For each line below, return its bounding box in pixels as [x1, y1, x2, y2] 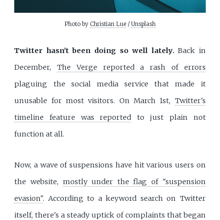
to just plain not [131, 112, 206, 122]
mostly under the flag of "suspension [62, 177, 206, 187]
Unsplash [131, 20, 156, 27]
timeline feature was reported [14, 112, 132, 122]
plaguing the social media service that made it [14, 79, 206, 88]
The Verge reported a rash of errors [57, 62, 206, 72]
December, [14, 62, 57, 72]
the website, [14, 177, 63, 187]
